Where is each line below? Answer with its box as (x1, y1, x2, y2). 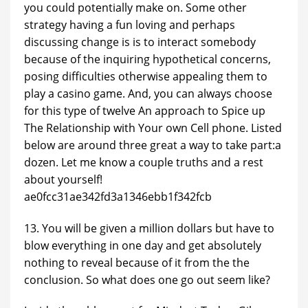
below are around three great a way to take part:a (24, 137, 281, 153)
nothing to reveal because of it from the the (24, 254, 250, 270)
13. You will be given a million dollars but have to (24, 220, 274, 236)
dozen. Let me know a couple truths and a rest (24, 154, 263, 170)
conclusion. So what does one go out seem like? (24, 272, 270, 287)
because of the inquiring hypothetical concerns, (24, 51, 271, 67)
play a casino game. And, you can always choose (24, 85, 272, 101)
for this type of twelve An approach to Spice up (24, 102, 265, 118)
